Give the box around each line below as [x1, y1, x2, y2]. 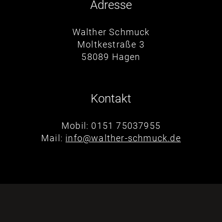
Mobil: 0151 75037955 [61, 120, 161, 131]
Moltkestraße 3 [77, 39, 145, 50]
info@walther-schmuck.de [65, 133, 181, 143]
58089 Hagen [81, 52, 141, 62]
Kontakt [91, 92, 131, 106]
